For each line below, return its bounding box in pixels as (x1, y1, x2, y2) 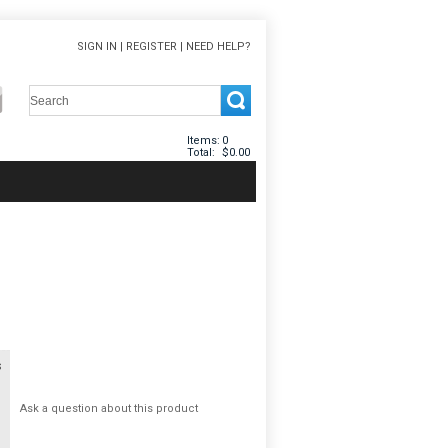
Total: (187, 146, 215, 159)
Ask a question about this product (20, 402, 198, 416)
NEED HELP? (186, 40, 251, 53)
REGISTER (126, 40, 177, 53)
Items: (187, 134, 220, 147)
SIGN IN (77, 40, 117, 53)
